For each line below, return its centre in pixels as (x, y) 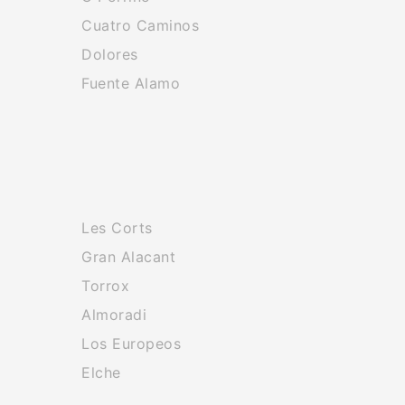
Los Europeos (132, 344)
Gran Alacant (129, 257)
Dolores (110, 54)
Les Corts (117, 228)
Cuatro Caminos (141, 25)
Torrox (106, 286)
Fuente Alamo (131, 83)
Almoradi (114, 315)
